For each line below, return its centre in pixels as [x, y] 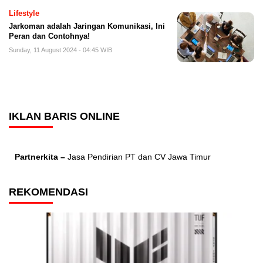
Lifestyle [24, 14]
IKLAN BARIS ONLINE [64, 117]
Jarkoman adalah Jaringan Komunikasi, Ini [87, 26]
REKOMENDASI [48, 192]
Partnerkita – [40, 157]
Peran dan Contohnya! [49, 36]
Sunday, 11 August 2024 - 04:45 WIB [60, 50]
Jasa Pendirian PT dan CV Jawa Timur [138, 157]
